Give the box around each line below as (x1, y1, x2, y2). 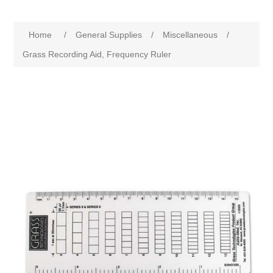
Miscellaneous (163, 30, 218, 40)
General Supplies (76, 30, 143, 40)
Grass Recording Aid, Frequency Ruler (23, 49, 172, 60)
